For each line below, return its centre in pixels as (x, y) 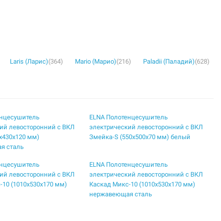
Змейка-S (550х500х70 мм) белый (140, 137)
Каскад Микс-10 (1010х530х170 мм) (143, 184)
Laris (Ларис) (29, 61)
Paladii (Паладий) (169, 61)
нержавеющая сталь (121, 194)
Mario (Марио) (96, 61)
